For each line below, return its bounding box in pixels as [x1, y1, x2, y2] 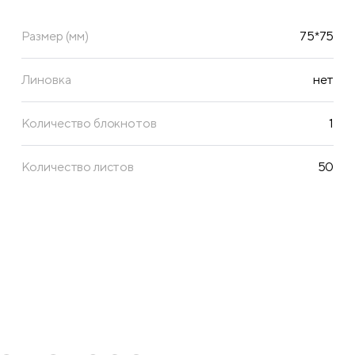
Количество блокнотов [21, 116, 157, 132]
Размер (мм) [21, 29, 89, 44]
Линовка [21, 72, 71, 88]
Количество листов [21, 159, 134, 175]
